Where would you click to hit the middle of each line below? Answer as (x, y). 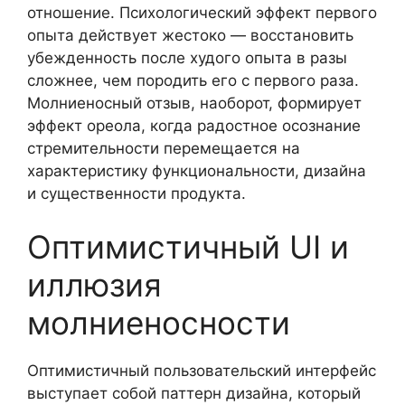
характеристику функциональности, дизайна (197, 170)
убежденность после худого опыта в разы (187, 57)
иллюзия (94, 285)
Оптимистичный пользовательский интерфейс (202, 371)
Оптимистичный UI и (188, 247)
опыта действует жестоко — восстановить (190, 35)
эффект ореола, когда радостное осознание (194, 125)
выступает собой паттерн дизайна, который (194, 393)
